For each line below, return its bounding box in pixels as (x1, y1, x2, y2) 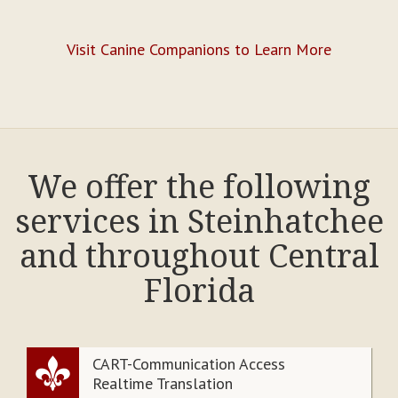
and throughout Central (19, 234, 379, 278)
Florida (143, 268, 255, 313)
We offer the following (28, 164, 370, 209)
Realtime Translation (92, 373, 233, 394)
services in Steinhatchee (14, 199, 384, 243)
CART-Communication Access (92, 354, 285, 375)
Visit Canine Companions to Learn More (67, 39, 331, 60)
